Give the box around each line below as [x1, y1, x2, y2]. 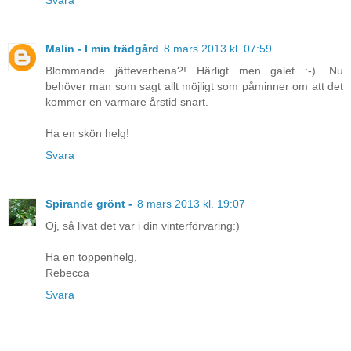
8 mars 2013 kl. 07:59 [164, 42, 272, 56]
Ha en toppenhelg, [45, 251, 137, 264]
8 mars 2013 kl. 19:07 [137, 197, 245, 211]
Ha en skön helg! [45, 127, 129, 140]
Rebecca [45, 266, 89, 280]
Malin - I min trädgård [45, 42, 159, 56]
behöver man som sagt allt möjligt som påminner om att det [45, 80, 343, 93]
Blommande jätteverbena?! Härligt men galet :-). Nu [45, 64, 343, 78]
